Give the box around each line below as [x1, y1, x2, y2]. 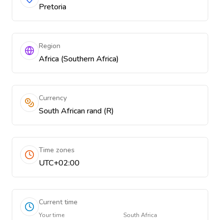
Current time [39, 197, 78, 207]
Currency [39, 93, 67, 103]
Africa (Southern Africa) [39, 54, 119, 64]
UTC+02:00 [39, 158, 80, 168]
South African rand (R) [39, 106, 114, 116]
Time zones [39, 145, 75, 155]
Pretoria [39, 1, 66, 12]
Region [39, 41, 60, 51]
